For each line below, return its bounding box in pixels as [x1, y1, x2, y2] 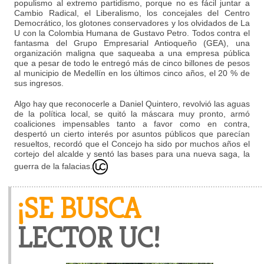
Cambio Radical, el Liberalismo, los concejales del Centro [14, 8, 250, 18]
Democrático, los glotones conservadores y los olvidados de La [14, 18, 250, 28]
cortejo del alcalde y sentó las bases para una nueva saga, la [14, 148, 250, 159]
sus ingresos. [14, 78, 64, 88]
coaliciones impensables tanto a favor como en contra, [14, 118, 250, 128]
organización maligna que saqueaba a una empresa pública [14, 48, 250, 58]
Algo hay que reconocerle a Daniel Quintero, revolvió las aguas [14, 98, 250, 108]
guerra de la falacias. [14, 161, 93, 171]
